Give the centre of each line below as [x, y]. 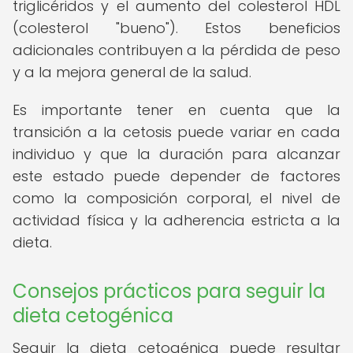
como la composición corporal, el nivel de [176, 198]
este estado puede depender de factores [176, 176]
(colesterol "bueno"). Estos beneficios [176, 28]
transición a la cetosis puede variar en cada [176, 132]
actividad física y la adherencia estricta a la [176, 220]
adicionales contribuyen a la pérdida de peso [176, 50]
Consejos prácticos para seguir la [169, 291]
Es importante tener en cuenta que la [176, 110]
